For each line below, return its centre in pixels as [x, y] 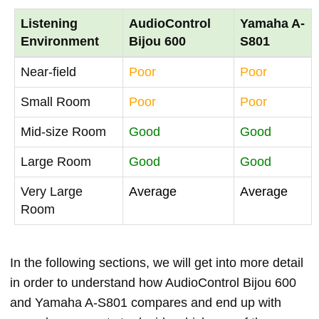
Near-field [48, 72]
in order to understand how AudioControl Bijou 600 [153, 283]
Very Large [52, 192]
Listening [49, 23]
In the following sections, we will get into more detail [157, 263]
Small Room [56, 102]
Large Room [56, 162]
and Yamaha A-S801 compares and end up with [146, 303]
